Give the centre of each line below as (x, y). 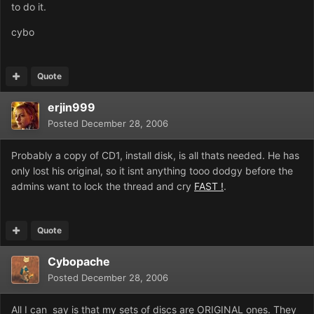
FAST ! (209, 186)
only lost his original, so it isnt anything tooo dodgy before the (152, 171)
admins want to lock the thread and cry (103, 186)
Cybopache (79, 262)
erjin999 (71, 108)
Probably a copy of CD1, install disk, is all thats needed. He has (155, 156)
